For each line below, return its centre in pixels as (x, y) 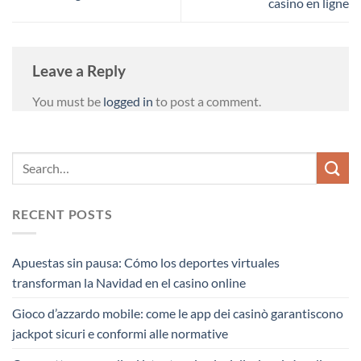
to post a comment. (207, 102)
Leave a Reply (81, 71)
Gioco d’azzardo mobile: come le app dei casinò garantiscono (178, 313)
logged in (128, 102)
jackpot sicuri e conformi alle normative (120, 334)
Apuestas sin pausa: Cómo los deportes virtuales (146, 263)
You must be (68, 102)
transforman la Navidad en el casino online (129, 283)
